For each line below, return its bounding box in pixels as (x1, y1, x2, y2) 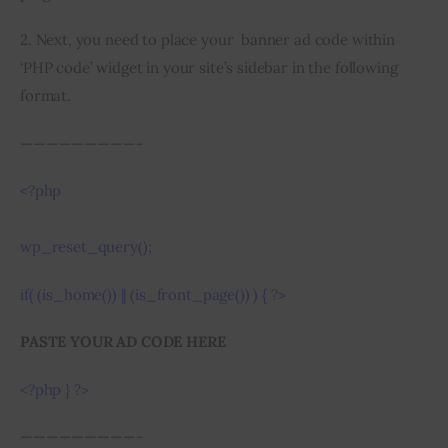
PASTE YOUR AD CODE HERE (20, 332, 226, 352)
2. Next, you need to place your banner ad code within (20, 30, 399, 50)
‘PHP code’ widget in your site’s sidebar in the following (20, 58, 402, 78)
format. (20, 86, 71, 106)
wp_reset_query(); (20, 237, 152, 257)
